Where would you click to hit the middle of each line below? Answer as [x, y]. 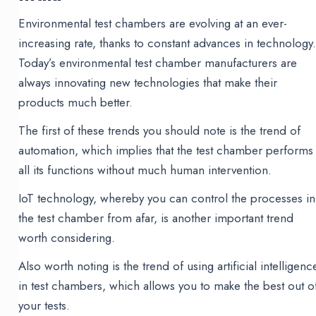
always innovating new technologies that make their [148, 83]
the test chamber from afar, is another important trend [156, 218]
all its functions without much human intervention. [145, 170]
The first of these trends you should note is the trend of [160, 131]
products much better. [76, 103]
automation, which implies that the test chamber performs [166, 151]
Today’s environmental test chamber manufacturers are [158, 63]
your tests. [44, 306]
